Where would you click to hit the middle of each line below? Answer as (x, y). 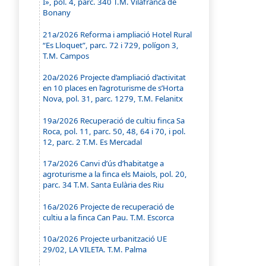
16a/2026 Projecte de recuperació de (109, 206)
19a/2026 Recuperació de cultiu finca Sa (114, 120)
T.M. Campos (66, 56)
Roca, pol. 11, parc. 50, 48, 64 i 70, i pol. (115, 131)
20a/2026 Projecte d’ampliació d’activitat (115, 77)
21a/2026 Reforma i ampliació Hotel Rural (118, 34)
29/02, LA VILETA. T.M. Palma (95, 250)
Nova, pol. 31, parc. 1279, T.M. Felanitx (113, 99)
